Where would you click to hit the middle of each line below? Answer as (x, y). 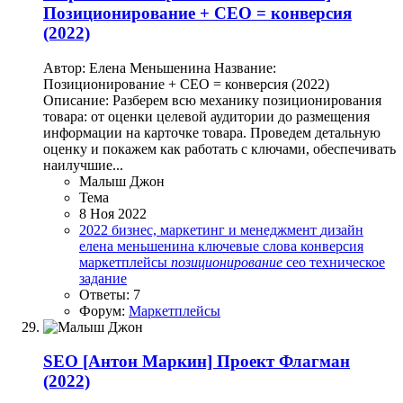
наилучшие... (83, 165)
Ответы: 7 (110, 294)
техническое (347, 262)
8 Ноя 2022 (113, 213)
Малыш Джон (122, 181)
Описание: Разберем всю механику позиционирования (212, 100)
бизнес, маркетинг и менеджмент (216, 229)
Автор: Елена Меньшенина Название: (160, 67)
